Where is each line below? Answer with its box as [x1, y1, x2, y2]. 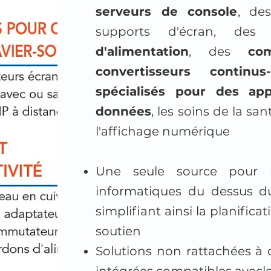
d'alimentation [96, 44, 189, 59]
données [96, 104, 152, 119]
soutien [96, 224, 142, 238]
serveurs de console [96, 4, 238, 19]
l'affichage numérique [96, 124, 230, 139]
